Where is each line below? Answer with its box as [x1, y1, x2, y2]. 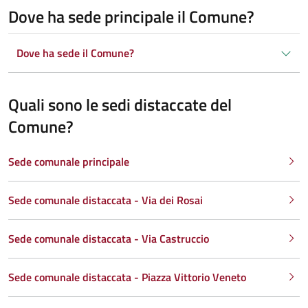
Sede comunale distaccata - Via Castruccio [8, 230, 209, 247]
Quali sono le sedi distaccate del [8, 91, 232, 117]
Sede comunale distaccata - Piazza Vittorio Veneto [8, 268, 246, 285]
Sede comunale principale [8, 153, 129, 170]
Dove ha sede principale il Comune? [8, 3, 254, 29]
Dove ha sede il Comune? [16, 44, 134, 61]
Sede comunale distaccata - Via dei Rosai [8, 191, 203, 208]
